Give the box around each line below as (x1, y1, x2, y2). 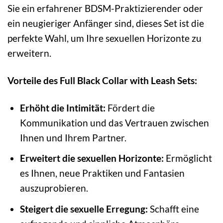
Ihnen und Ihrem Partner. (19, 131, 126, 143)
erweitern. (7, 47, 51, 59)
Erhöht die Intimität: (19, 102, 106, 113)
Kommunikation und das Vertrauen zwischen (19, 116, 209, 128)
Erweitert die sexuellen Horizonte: (19, 152, 164, 164)
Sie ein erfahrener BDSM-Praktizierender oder (7, 2, 203, 14)
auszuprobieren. (19, 182, 88, 194)
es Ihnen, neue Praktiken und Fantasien (19, 167, 185, 179)
